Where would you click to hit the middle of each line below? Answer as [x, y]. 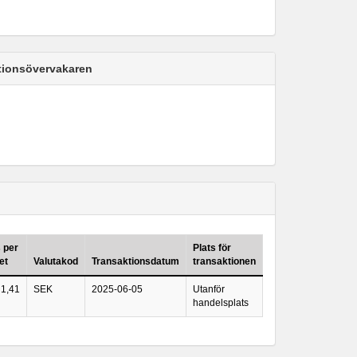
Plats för [212, 248]
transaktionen [224, 261]
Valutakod [56, 261]
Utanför [209, 289]
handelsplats [221, 303]
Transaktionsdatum [135, 261]
